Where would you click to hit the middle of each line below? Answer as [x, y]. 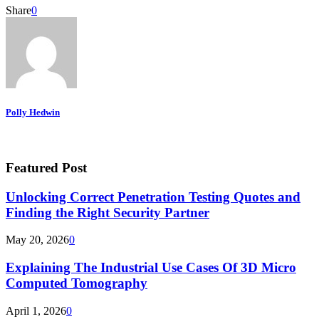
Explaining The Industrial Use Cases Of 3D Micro [151, 267]
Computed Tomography [77, 283]
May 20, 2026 [37, 240]
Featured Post [46, 167]
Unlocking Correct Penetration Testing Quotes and [153, 197]
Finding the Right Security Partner [108, 212]
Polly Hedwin [33, 112]
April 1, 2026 [36, 310]
